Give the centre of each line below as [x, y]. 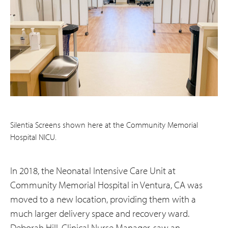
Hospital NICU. [33, 137]
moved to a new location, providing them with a [103, 199]
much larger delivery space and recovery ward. [100, 213]
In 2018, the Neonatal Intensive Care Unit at [93, 170]
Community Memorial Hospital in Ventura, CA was [106, 184]
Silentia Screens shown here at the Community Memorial [104, 124]
